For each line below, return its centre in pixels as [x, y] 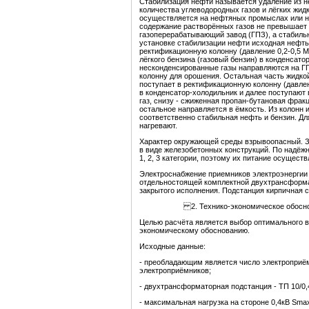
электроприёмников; [175, 271]
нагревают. [158, 126]
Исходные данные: [172, 247]
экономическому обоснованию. [195, 231]
